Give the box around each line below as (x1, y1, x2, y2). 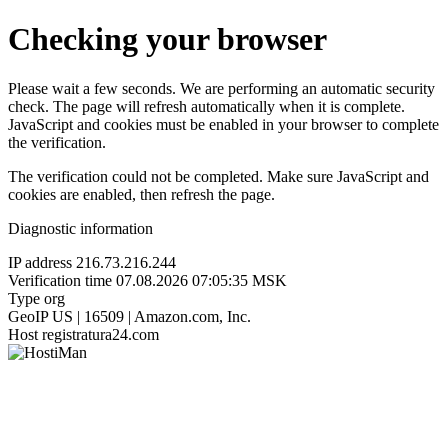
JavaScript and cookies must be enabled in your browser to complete (8, 115, 439, 133)
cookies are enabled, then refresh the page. (8, 185, 275, 203)
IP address (8, 253, 72, 271)
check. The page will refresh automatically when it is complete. (8, 97, 405, 115)
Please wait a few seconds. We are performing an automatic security (8, 79, 435, 97)
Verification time (8, 271, 112, 289)
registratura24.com (42, 325, 159, 343)
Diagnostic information (8, 219, 153, 237)
